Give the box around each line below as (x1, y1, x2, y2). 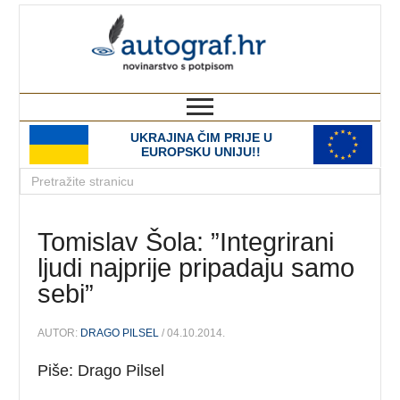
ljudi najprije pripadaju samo (37, 254, 355, 283)
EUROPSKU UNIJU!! (141, 145, 261, 159)
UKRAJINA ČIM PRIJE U (129, 130, 272, 145)
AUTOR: (37, 326, 81, 339)
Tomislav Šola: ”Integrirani (37, 228, 335, 257)
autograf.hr (227, 5, 380, 37)
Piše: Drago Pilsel (37, 361, 165, 379)
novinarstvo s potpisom (234, 77, 380, 92)
